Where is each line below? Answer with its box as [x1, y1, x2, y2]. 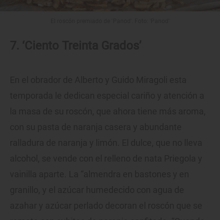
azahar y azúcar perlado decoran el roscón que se [10, 200, 202, 211]
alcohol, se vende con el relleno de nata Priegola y [10, 153, 202, 164]
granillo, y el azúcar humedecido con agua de [10, 184, 184, 195]
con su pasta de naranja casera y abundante [10, 121, 182, 132]
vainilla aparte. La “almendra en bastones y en [10, 168, 189, 179]
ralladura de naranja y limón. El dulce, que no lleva [10, 137, 202, 148]
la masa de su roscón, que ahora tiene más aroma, [10, 106, 206, 116]
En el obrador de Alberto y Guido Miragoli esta [10, 74, 187, 85]
